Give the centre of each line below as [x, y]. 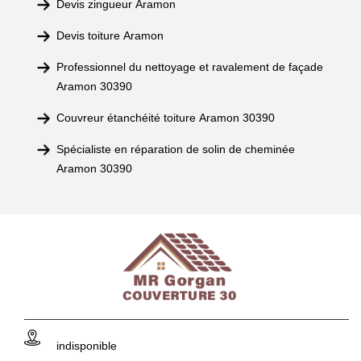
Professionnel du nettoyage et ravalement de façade [190, 67]
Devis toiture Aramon [110, 35]
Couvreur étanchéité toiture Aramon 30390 [166, 118]
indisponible [87, 346]
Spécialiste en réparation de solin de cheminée [176, 149]
